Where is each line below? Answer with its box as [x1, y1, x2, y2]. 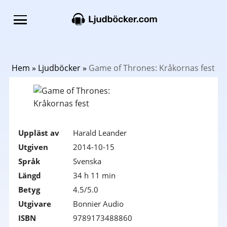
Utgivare [18, 199, 51, 209]
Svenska [72, 156, 101, 166]
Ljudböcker [37, 62, 81, 73]
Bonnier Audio [72, 199, 124, 209]
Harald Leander [72, 128, 127, 138]
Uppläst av [18, 128, 59, 138]
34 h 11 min [72, 170, 116, 180]
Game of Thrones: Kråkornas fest [88, 62, 215, 73]
